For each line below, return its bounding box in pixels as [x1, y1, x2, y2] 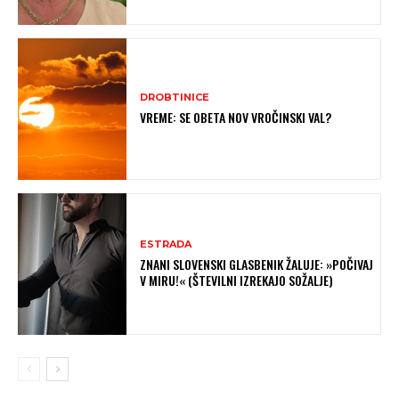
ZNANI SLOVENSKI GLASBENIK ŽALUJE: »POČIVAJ [140, 255, 374, 274]
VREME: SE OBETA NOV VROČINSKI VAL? [140, 107, 332, 126]
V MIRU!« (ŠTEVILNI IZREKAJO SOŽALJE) [140, 271, 334, 290]
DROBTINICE [140, 90, 210, 103]
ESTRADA [140, 238, 192, 251]
